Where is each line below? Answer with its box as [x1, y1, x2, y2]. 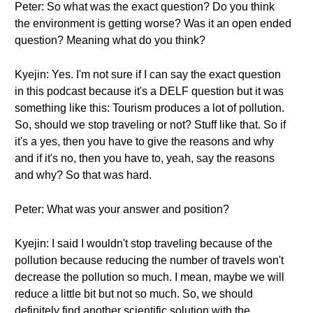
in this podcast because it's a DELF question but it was [15, 85, 284, 97]
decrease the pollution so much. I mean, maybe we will [15, 271, 284, 283]
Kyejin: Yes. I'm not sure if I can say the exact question [15, 68, 281, 80]
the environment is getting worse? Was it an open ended [15, 17, 291, 29]
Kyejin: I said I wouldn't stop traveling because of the [15, 238, 272, 249]
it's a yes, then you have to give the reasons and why [15, 136, 274, 147]
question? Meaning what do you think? [15, 34, 205, 46]
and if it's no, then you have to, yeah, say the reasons [15, 152, 275, 164]
